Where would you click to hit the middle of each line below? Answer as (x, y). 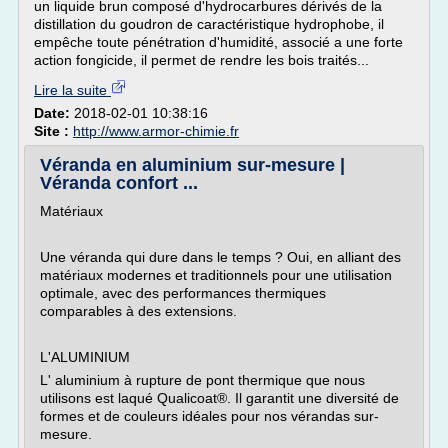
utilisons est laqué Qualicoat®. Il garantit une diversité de (219, 398)
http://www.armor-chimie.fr (156, 131)
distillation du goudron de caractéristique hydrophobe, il (209, 24)
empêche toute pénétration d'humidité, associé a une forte (218, 42)
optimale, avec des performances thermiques (183, 293)
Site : (53, 131)
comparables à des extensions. (138, 311)
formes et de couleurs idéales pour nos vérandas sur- (209, 416)
